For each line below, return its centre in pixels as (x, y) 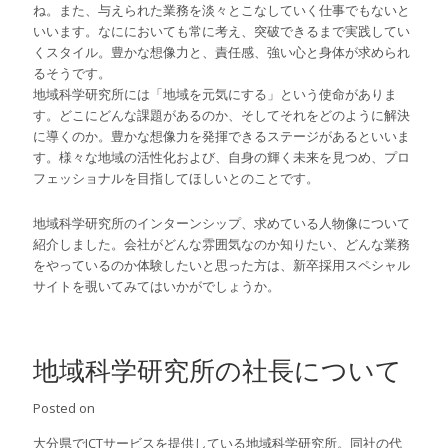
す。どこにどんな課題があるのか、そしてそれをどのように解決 (222, 115)
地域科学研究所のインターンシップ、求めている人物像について (222, 223)
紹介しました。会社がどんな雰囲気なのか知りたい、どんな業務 (222, 244)
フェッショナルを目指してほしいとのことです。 (176, 178)
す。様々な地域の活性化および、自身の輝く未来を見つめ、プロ (222, 157)
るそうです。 (72, 73)
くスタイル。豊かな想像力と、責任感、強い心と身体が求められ (222, 52)
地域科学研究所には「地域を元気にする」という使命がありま (215, 94)
